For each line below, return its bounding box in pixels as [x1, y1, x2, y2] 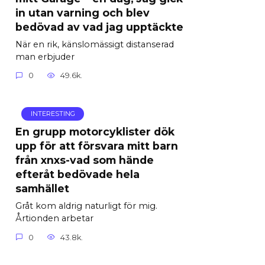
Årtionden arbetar [15, 213, 93, 224]
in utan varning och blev [15, 6, 150, 19]
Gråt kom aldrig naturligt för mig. [15, 201, 157, 212]
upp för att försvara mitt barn [15, 140, 178, 153]
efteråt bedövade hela [15, 168, 140, 181]
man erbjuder [15, 51, 75, 62]
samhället [15, 182, 69, 195]
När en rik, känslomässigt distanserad [15, 38, 174, 50]
